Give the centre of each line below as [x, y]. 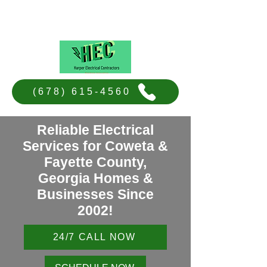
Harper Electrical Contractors [91, 17]
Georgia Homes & [95, 178]
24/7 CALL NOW [94, 237]
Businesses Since [95, 194]
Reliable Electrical [95, 130]
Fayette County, [95, 162]
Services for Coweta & [95, 146]
